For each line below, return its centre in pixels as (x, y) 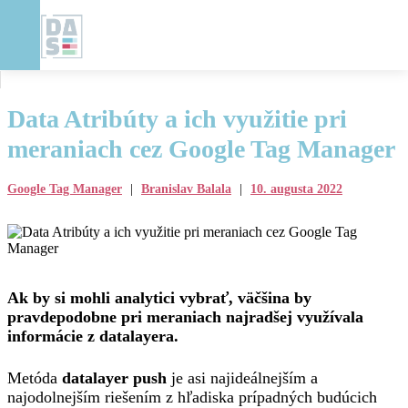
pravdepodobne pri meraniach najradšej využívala (185, 317)
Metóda (35, 378)
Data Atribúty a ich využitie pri (177, 119)
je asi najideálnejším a (242, 378)
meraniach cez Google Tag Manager (201, 149)
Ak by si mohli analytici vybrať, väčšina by (159, 298)
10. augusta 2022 (296, 189)
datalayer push (114, 378)
